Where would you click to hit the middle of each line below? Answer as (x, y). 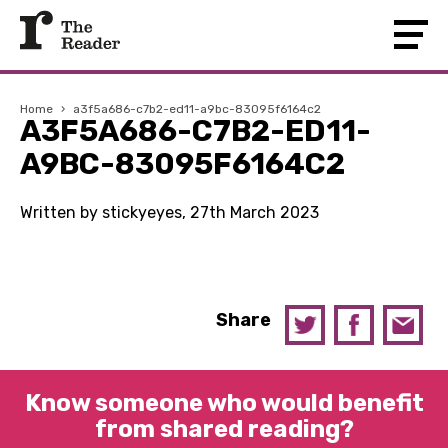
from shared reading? (224, 429)
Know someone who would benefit (224, 403)
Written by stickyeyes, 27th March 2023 (169, 212)
